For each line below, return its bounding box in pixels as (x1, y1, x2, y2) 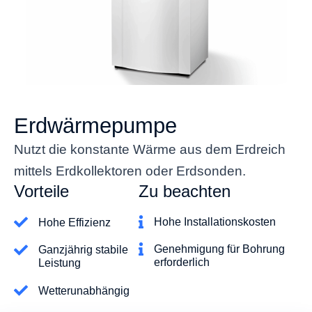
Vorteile (14, 182, 69, 201)
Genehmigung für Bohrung (153, 243, 285, 256)
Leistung (38, 257, 81, 270)
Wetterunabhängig (38, 284, 130, 297)
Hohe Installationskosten (153, 216, 276, 228)
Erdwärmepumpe (14, 114, 177, 139)
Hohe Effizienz (38, 216, 111, 228)
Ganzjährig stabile (38, 244, 128, 256)
